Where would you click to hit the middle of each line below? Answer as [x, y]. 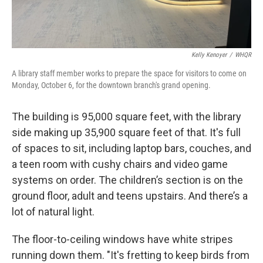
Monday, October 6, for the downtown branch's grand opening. [111, 85]
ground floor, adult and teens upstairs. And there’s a [130, 196]
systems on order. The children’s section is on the [127, 180]
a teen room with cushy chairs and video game [120, 164]
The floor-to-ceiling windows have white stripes [122, 239]
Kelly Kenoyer [209, 55]
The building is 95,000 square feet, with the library [127, 117]
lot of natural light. [53, 212]
